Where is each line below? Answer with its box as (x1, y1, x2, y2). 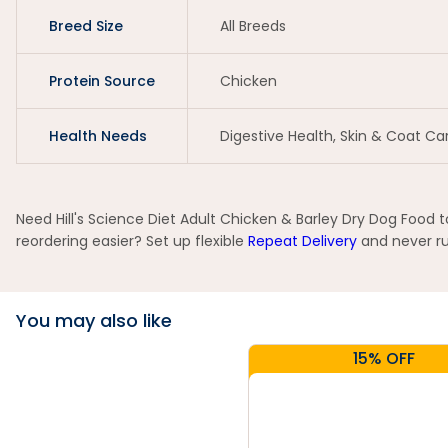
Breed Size (49, 16, 123, 36)
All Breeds (220, 16, 286, 36)
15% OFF (353, 347, 415, 370)
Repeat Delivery (248, 231, 357, 251)
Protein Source (49, 71, 155, 91)
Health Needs (49, 126, 147, 146)
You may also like (16, 308, 172, 333)
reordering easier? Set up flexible (16, 231, 248, 251)
